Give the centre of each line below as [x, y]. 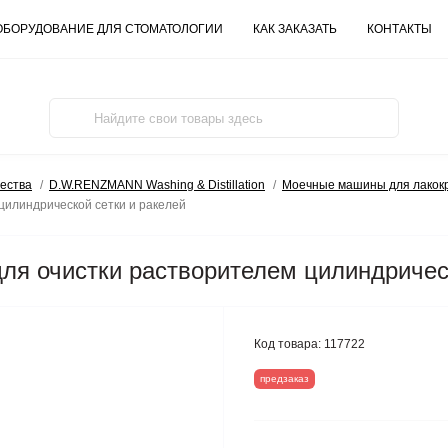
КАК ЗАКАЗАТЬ [295, 29]
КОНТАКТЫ [399, 29]
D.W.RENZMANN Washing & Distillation [157, 184]
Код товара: [287, 343]
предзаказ [284, 378]
